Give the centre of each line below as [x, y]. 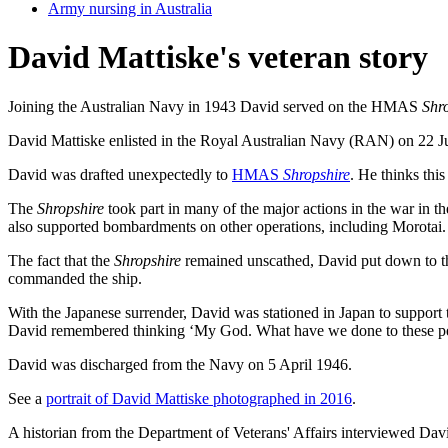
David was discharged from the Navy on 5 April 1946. [180, 364]
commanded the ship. [75, 278]
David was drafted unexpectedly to [120, 174]
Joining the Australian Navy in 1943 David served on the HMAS [215, 106]
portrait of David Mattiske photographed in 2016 [199, 398]
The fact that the [61, 260]
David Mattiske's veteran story [218, 57]
